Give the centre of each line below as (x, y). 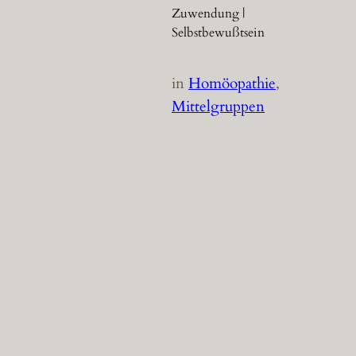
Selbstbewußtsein (218, 33)
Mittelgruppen (218, 107)
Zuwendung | (208, 14)
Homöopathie (232, 84)
